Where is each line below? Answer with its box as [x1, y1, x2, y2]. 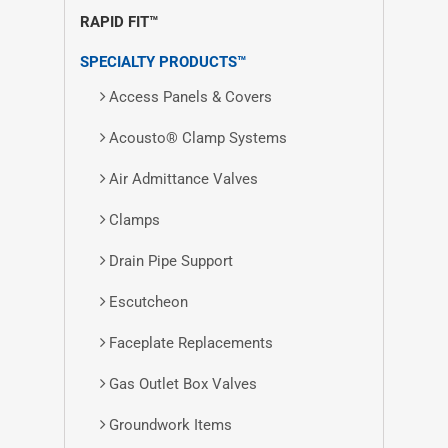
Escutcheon [109, 293, 188, 311]
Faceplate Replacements [109, 334, 273, 352]
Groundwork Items [109, 416, 232, 434]
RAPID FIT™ [80, 13, 158, 31]
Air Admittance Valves [109, 170, 258, 188]
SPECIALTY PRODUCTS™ [80, 53, 246, 71]
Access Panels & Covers [109, 88, 272, 106]
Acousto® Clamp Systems [109, 129, 287, 147]
